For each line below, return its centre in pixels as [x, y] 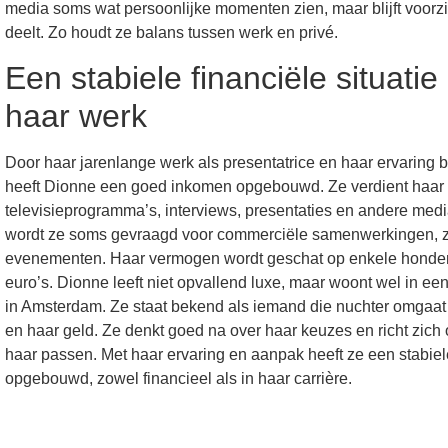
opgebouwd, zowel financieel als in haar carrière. [179, 379]
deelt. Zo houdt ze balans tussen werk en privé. [172, 33]
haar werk [76, 116]
